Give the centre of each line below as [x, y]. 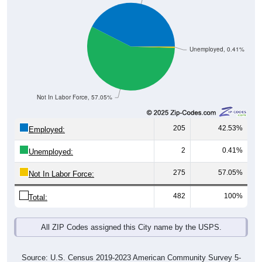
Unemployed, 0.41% [217, 49]
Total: [38, 198]
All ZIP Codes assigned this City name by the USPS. [131, 227]
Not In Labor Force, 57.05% [74, 97]
